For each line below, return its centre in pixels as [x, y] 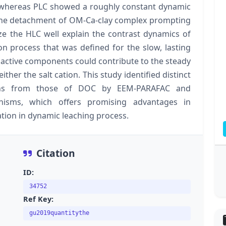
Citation [56, 153]
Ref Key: [38, 199]
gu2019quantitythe [59, 213]
